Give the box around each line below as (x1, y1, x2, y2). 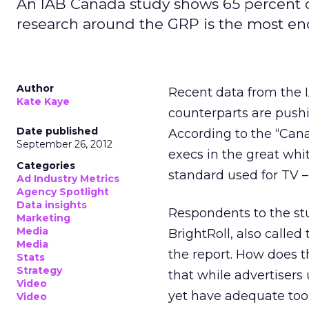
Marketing (17, 212, 70, 224)
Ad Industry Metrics (17, 172, 119, 185)
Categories (17, 159, 75, 172)
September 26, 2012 (17, 138, 112, 150)
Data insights (17, 199, 87, 211)
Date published (17, 125, 98, 137)
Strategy (17, 264, 62, 277)
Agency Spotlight (17, 186, 109, 198)
